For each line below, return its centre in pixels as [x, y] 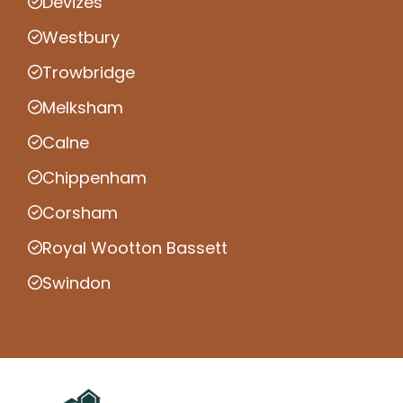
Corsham [80, 212]
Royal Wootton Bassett [135, 247]
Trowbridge [89, 72]
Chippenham [94, 177]
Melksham [83, 107]
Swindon [76, 282]
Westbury [81, 37]
